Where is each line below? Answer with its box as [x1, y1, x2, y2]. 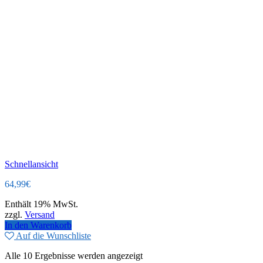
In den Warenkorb [5, 220, 72, 231]
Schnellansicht [5, 159, 58, 170]
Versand [25, 210, 55, 220]
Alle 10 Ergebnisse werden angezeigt [5, 251, 143, 261]
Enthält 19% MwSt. [5, 199, 78, 210]
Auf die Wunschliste [16, 231, 91, 241]
